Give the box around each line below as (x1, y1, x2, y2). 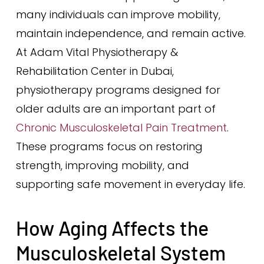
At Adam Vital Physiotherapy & (15, 45, 178, 60)
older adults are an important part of (15, 101, 216, 116)
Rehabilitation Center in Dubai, (15, 64, 174, 78)
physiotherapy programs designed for (15, 82, 220, 97)
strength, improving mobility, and (15, 158, 189, 173)
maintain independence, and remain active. (15, 26, 246, 41)
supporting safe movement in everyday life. (15, 177, 245, 192)
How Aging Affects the (15, 216, 209, 240)
